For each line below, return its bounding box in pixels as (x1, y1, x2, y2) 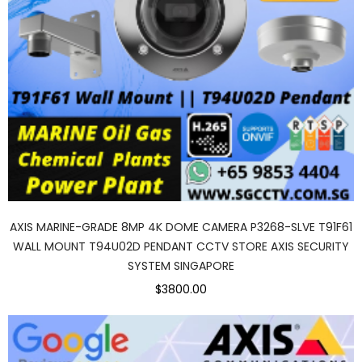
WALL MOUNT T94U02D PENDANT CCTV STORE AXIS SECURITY (13, 238, 349, 255)
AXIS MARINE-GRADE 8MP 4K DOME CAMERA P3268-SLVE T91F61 (10, 219, 352, 236)
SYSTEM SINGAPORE (128, 258, 234, 275)
